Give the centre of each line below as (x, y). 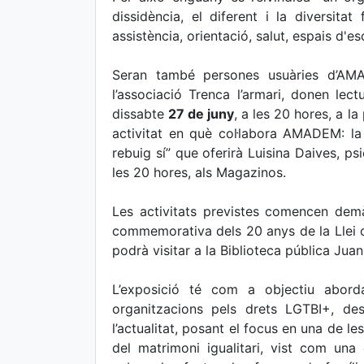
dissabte (141, 114)
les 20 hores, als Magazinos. (199, 172)
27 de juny (201, 114)
